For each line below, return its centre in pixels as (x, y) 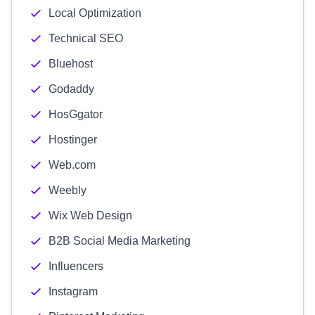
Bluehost (71, 64)
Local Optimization (95, 13)
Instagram (73, 291)
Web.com (72, 165)
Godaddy (71, 89)
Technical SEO (86, 38)
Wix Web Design (90, 216)
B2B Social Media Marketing (120, 241)
